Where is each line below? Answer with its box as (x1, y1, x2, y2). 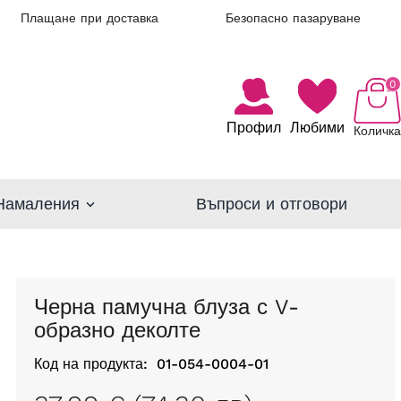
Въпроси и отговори (195, 194, 347, 213)
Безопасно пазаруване (226, 11, 361, 25)
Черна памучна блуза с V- (33, 294, 48, 320)
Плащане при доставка (21, 11, 158, 25)
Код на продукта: (33, 354, 148, 372)
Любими (289, 119, 345, 137)
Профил (226, 119, 281, 137)
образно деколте (33, 317, 200, 343)
